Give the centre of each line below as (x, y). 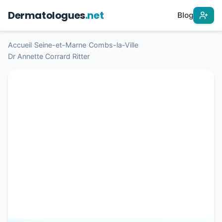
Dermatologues (47, 15)
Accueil (20, 45)
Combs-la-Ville (113, 45)
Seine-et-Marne (60, 45)
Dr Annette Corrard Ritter (49, 56)
